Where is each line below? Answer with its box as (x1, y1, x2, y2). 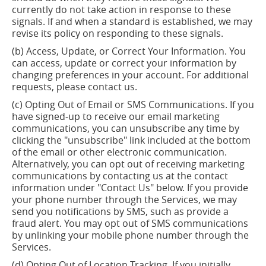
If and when (47, 15, 99, 28)
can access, (12, 56, 62, 69)
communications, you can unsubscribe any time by (12, 122, 239, 135)
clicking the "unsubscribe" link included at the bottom (12, 134, 251, 147)
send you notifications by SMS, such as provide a (12, 205, 229, 218)
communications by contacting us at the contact (12, 169, 228, 182)
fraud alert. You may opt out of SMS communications (12, 217, 248, 230)
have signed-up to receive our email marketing (12, 110, 220, 123)
